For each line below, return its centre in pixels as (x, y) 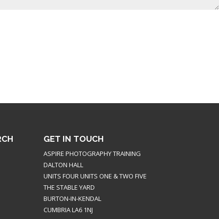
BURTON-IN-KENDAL (73, 198)
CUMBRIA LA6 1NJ (68, 209)
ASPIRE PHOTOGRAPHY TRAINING (92, 153)
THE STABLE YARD (69, 187)
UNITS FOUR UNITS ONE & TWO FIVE (95, 176)
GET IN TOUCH (74, 139)
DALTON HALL (64, 164)
